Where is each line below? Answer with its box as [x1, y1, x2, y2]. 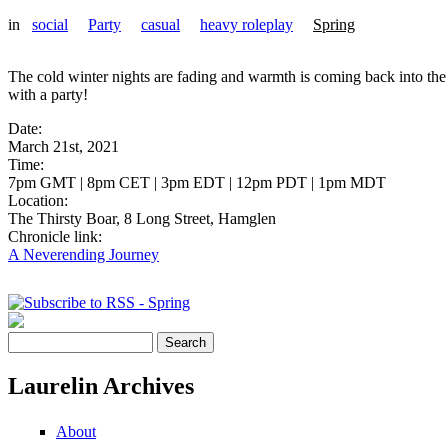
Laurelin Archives [8, 373, 194, 400]
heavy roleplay [200, 16, 293, 34]
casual [141, 16, 180, 34]
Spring [313, 16, 355, 34]
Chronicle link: [8, 228, 106, 246]
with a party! [8, 86, 88, 104]
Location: [8, 192, 72, 210]
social [32, 16, 68, 34]
